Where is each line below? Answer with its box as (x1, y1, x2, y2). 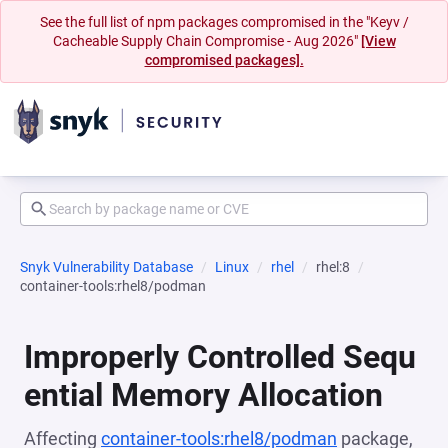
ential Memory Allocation (24, 376, 383, 414)
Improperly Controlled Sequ (24, 338, 416, 376)
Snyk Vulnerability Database (20, 259, 193, 275)
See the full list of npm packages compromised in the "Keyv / (39, 14, 409, 30)
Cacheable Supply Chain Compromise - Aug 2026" (52, 33, 361, 49)
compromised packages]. (144, 52, 304, 68)
